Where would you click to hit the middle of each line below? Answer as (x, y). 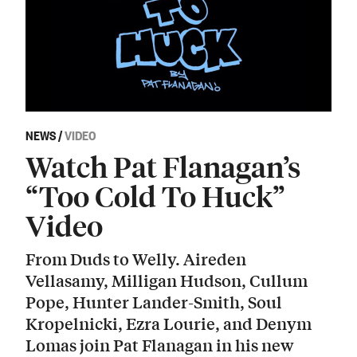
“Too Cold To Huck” (155, 195)
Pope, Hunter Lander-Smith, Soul (154, 302)
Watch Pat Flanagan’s (163, 166)
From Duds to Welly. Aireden (136, 259)
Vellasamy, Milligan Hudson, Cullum (167, 280)
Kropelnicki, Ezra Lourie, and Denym (169, 324)
